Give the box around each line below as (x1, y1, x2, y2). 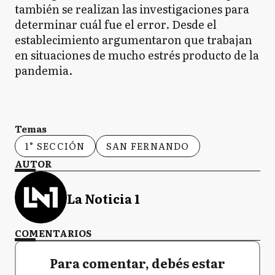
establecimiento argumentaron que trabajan (15, 31, 252, 48)
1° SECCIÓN (25, 138, 85, 153)
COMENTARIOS (15, 225, 91, 240)
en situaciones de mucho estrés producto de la (15, 46, 259, 63)
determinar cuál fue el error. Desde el (15, 15, 217, 33)
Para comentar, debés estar (50, 253, 225, 272)
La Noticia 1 (67, 189, 140, 208)
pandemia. (15, 61, 72, 79)
